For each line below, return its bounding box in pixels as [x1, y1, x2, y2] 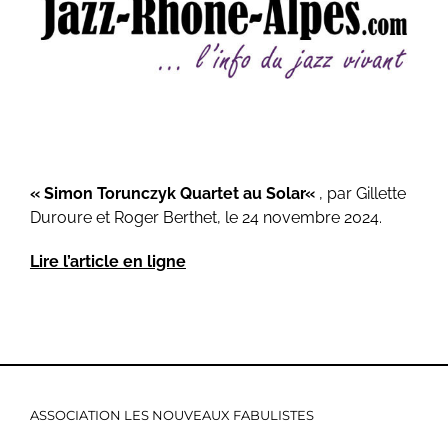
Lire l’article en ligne [29, 251, 186, 271]
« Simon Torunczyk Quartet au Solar [29, 183, 305, 203]
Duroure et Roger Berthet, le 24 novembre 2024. [29, 207, 382, 227]
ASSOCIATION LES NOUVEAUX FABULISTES [30, 406, 314, 423]
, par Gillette [318, 183, 406, 203]
